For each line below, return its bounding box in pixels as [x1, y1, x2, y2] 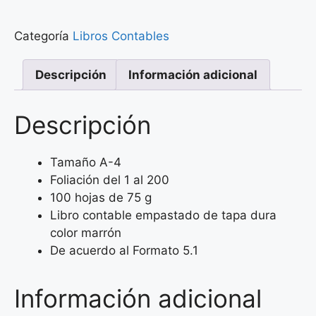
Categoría [14, 29, 69, 44]
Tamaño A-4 [50, 154, 121, 169]
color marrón [50, 225, 121, 240]
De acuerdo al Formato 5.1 [50, 243, 198, 257]
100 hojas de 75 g [50, 190, 152, 205]
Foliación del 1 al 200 [50, 172, 169, 187]
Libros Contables [73, 29, 169, 44]
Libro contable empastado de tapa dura [50, 207, 276, 222]
